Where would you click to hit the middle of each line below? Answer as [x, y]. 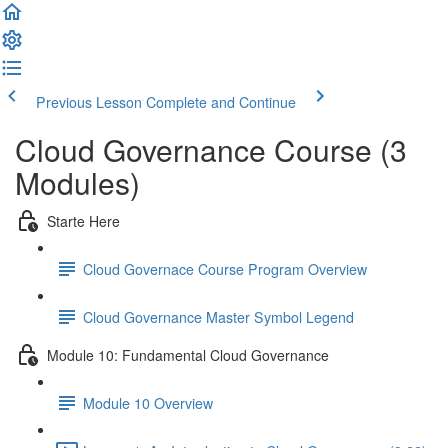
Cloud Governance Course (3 [211, 149]
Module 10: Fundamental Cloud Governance [188, 354]
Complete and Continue [221, 102]
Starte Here [83, 220]
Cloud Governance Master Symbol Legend [218, 316]
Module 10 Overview [148, 402]
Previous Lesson [89, 102]
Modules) [77, 182]
